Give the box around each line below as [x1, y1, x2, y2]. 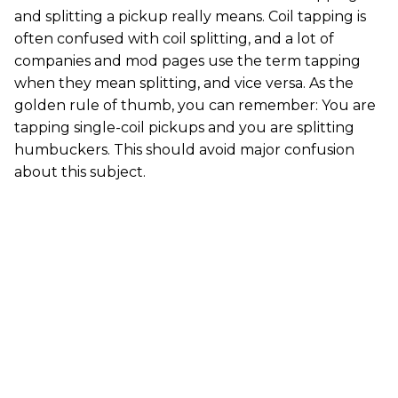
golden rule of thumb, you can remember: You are [14, 96, 376, 114]
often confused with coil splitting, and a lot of [14, 29, 334, 47]
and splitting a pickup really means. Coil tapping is [14, 7, 366, 25]
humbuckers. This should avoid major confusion [14, 140, 354, 158]
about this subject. [14, 163, 146, 180]
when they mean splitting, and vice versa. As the [14, 74, 354, 92]
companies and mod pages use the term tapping [14, 52, 361, 69]
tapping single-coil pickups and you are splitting [14, 118, 354, 136]
